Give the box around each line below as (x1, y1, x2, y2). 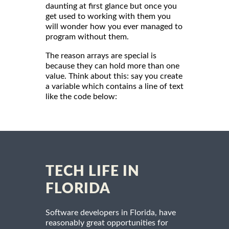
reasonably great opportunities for (45, 219, 168, 227)
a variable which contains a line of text (45, 82, 184, 91)
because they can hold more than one (45, 62, 179, 71)
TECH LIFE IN (45, 164, 140, 179)
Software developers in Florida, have (45, 209, 176, 217)
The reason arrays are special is (45, 52, 156, 60)
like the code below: (45, 93, 117, 101)
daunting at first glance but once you (45, 2, 177, 11)
